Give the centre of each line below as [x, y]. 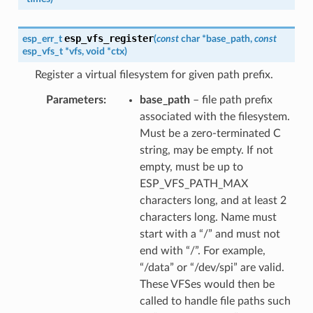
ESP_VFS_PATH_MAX [194, 183]
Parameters [74, 100]
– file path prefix [231, 100]
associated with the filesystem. [214, 116]
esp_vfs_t [42, 51]
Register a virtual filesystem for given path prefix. [154, 74]
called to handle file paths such [215, 301]
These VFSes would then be [207, 284]
